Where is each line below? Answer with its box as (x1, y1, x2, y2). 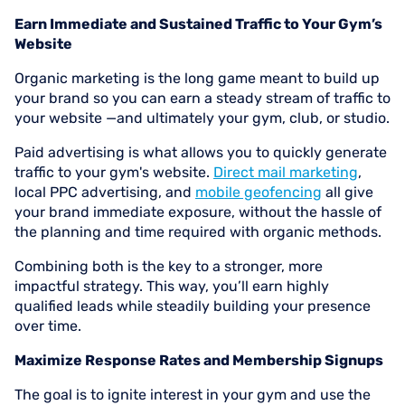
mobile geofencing (195, 184, 322, 201)
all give (322, 184, 373, 201)
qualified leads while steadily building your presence (14, 297, 371, 315)
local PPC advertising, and (14, 184, 195, 201)
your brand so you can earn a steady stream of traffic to (14, 89, 391, 107)
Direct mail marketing (213, 164, 358, 181)
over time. (14, 317, 81, 334)
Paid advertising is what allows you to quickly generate (14, 144, 387, 161)
